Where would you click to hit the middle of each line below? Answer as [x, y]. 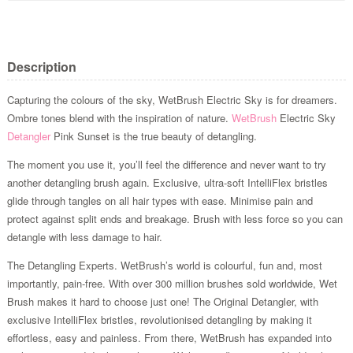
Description [41, 66]
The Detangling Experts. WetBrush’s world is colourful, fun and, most [164, 265]
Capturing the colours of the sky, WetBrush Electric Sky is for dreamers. [172, 99]
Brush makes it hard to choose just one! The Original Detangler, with [162, 301]
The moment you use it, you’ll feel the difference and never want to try [166, 164]
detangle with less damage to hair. [84, 236]
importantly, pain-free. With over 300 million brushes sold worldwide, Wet [172, 283]
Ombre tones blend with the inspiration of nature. [119, 117]
